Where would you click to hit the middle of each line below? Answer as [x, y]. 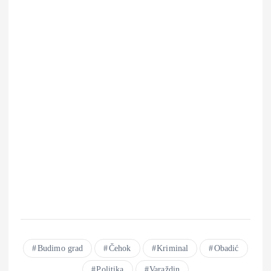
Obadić [226, 249]
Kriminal [173, 249]
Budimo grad [60, 249]
